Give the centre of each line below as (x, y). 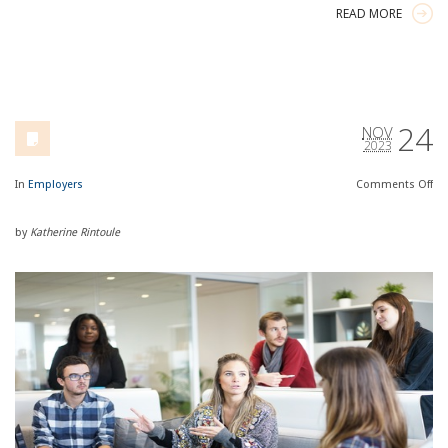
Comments (387, 184)
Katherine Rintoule (74, 232)
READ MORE (369, 13)
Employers (55, 184)
